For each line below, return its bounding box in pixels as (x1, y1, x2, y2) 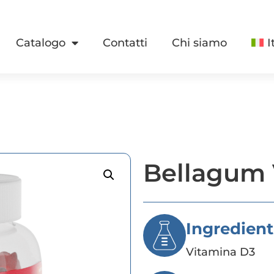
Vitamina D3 (186, 245, 255, 259)
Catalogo (16, 36, 66, 50)
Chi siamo (172, 36, 228, 50)
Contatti (103, 36, 148, 50)
